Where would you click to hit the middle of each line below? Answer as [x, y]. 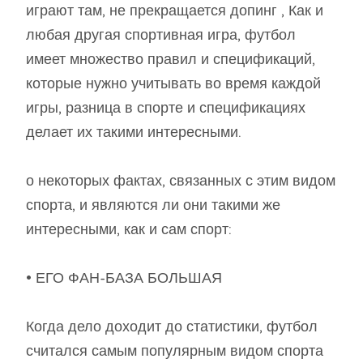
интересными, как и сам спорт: [129, 230]
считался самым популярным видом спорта [175, 351]
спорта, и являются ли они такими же [153, 205]
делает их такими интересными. [134, 132]
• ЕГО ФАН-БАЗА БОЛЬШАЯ [124, 278]
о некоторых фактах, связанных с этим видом [181, 181]
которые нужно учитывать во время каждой [173, 84]
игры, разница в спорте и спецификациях [166, 108]
